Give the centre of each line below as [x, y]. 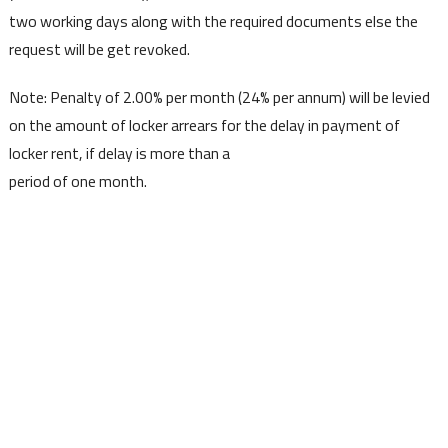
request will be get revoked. [99, 48]
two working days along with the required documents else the [213, 20]
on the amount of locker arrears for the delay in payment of [204, 124]
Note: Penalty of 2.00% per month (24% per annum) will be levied [219, 96]
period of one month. [77, 180]
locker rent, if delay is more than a [119, 152]
